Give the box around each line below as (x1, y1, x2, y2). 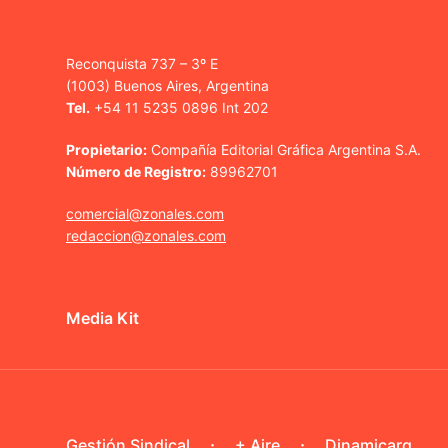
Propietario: (66, 140, 147, 158)
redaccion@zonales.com (66, 226, 226, 244)
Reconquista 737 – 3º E (66, 54, 218, 72)
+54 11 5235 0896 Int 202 (90, 98, 268, 116)
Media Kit (66, 307, 139, 328)
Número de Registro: (66, 162, 206, 180)
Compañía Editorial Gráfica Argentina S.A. (147, 140, 421, 158)
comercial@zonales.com (66, 204, 224, 222)
